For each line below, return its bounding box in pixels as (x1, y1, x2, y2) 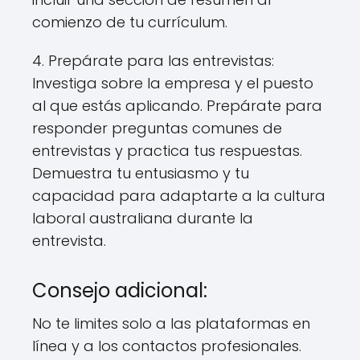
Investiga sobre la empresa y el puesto (32, 72, 313, 93)
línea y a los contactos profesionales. (32, 335, 301, 356)
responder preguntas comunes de (32, 117, 282, 138)
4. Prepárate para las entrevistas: (32, 50, 274, 71)
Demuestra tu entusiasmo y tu (32, 162, 249, 183)
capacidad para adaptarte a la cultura (32, 185, 325, 206)
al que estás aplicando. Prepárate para (32, 95, 322, 116)
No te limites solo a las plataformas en (32, 313, 310, 333)
